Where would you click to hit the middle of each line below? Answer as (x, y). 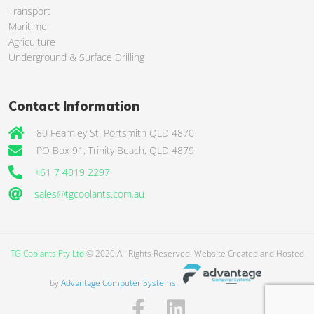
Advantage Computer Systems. (121, 283)
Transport (29, 11)
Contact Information (74, 107)
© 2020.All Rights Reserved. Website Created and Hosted (194, 254)
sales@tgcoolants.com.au (89, 194)
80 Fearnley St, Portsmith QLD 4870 (115, 133)
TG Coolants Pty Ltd (47, 254)
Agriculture (32, 42)
